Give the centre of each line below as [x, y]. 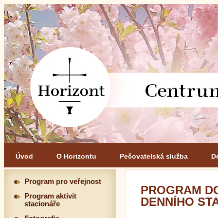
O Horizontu [76, 156]
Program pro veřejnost [63, 182]
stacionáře [42, 204]
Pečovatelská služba [154, 156]
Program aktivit [50, 196]
